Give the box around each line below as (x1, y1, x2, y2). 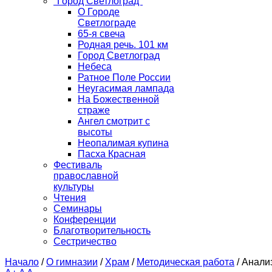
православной (53, 171, 118, 182)
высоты (78, 127, 112, 138)
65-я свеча (78, 29, 125, 39)
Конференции (53, 214, 116, 225)
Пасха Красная (78, 149, 146, 160)
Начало (5, 257, 39, 268)
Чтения (53, 192, 86, 203)
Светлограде (78, 18, 136, 29)
